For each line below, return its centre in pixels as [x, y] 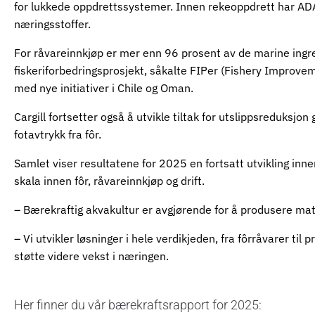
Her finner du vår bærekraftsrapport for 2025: [138, 305]
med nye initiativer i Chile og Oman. [104, 88]
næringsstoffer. [52, 24]
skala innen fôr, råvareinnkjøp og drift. [109, 181]
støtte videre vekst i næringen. [91, 256]
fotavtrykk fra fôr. [58, 135]
